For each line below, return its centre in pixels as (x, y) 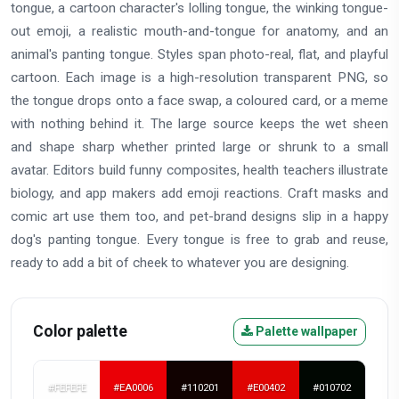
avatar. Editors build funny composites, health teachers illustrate (199, 171)
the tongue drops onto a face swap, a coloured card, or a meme (199, 101)
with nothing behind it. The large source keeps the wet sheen (199, 124)
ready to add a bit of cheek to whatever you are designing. (180, 263)
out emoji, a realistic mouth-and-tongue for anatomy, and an (199, 32)
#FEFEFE (67, 388)
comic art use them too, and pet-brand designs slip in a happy (199, 217)
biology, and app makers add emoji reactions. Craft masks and (199, 194)
